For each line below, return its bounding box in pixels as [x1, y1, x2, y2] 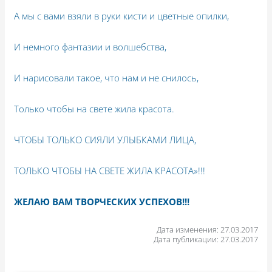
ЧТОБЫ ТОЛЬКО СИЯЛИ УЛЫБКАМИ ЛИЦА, [14, 133, 197, 146]
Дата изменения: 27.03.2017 [156, 223, 258, 235]
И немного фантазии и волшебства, [14, 40, 167, 53]
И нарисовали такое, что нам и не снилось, [14, 71, 199, 84]
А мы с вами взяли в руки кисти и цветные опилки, [14, 9, 229, 22]
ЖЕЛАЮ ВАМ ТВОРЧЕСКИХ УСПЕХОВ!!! [14, 195, 190, 208]
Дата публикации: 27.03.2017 [153, 233, 258, 245]
